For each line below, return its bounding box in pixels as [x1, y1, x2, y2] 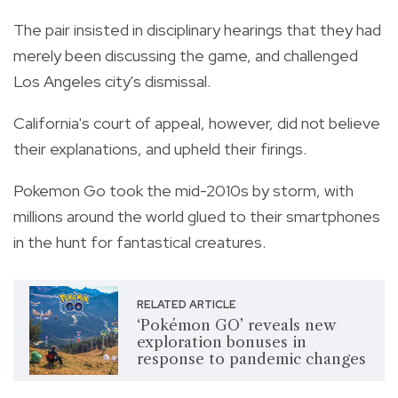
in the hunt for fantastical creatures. [13, 231, 266, 252]
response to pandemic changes [136, 350, 366, 369]
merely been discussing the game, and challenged [13, 44, 358, 66]
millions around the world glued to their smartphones [13, 205, 380, 227]
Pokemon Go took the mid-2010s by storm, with [13, 179, 354, 201]
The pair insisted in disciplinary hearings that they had [13, 19, 381, 40]
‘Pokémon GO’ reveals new [136, 316, 335, 335]
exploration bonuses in [136, 333, 306, 352]
